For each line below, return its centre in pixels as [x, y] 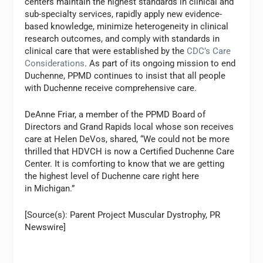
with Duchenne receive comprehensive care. [111, 88]
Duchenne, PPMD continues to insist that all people [125, 75]
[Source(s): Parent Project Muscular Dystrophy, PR [123, 215]
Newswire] [45, 227]
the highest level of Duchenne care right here [112, 176]
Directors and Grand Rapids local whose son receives [129, 127]
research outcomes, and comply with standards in [122, 38]
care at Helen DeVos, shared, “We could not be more [127, 139]
